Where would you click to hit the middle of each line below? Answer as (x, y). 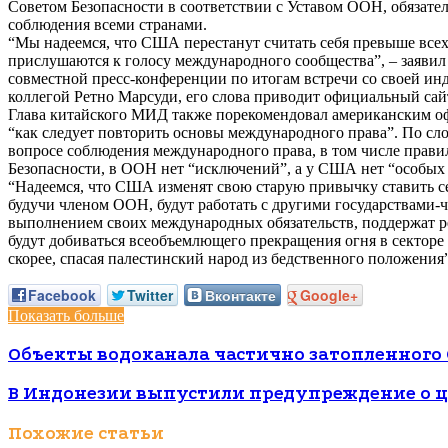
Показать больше (66, 315)
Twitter (150, 294)
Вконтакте (240, 294)
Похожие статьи (86, 433)
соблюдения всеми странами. (107, 24)
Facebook (62, 294)
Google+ (329, 294)
